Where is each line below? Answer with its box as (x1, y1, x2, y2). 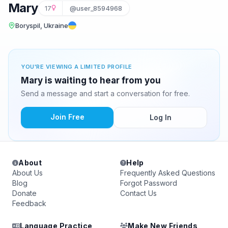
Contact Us (120, 189, 157, 197)
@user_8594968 (69, 4, 122, 12)
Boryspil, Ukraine (15, 21, 68, 30)
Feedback (12, 199, 46, 208)
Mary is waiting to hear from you (21, 75, 161, 85)
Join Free (50, 112, 84, 121)
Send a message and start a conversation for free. (21, 89, 190, 98)
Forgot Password (120, 179, 177, 187)
